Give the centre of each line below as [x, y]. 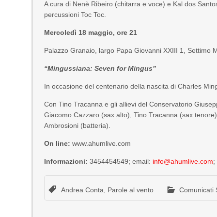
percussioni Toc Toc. [75, 15]
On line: [58, 143]
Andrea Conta [83, 190]
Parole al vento [131, 190]
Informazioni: [67, 161]
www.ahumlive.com [102, 143]
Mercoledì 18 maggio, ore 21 [91, 32]
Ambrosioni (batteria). [77, 125]
